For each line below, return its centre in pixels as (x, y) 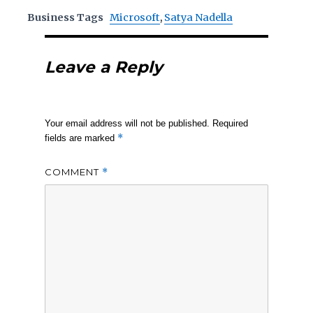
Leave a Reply (103, 67)
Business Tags (66, 17)
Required (230, 123)
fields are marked (81, 138)
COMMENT (73, 172)
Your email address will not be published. (127, 123)
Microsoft (135, 17)
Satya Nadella (199, 17)
